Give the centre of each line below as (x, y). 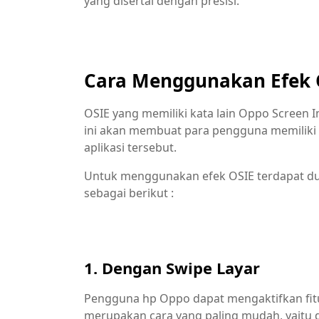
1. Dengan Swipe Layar (172, 268)
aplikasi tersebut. (130, 147)
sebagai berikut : (129, 193)
